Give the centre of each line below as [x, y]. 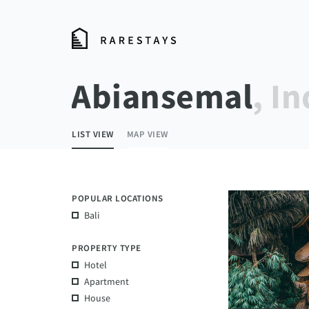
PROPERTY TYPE [107, 248]
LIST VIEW [93, 134]
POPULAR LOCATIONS [118, 198]
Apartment [107, 281]
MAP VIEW [147, 134]
